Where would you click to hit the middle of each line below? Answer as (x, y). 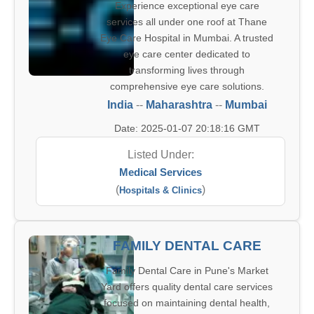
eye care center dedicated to (187, 54)
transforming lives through (187, 70)
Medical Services (161, 172)
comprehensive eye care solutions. (187, 86)
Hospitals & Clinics (161, 190)
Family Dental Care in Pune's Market (187, 271)
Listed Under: (161, 155)
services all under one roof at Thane (187, 22)
